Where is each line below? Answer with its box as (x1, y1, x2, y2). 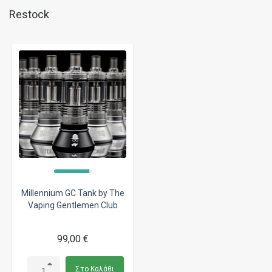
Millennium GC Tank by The (21, 188, 124, 198)
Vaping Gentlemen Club (27, 200, 118, 210)
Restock (9, 7, 49, 21)
